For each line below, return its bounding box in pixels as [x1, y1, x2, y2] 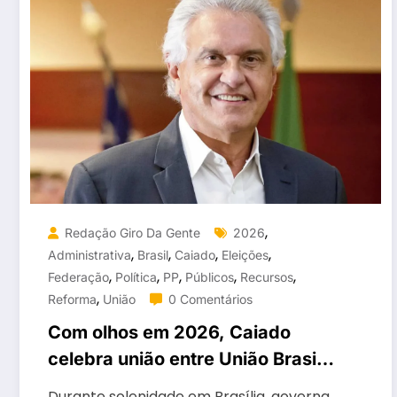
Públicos [185, 269, 234, 285]
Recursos [240, 269, 293, 285]
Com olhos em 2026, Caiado [48, 322, 291, 344]
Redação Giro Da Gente [65, 225, 200, 241]
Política [115, 269, 157, 285]
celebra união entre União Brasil [48, 348, 321, 370]
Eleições [222, 247, 269, 263]
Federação [48, 269, 109, 285]
